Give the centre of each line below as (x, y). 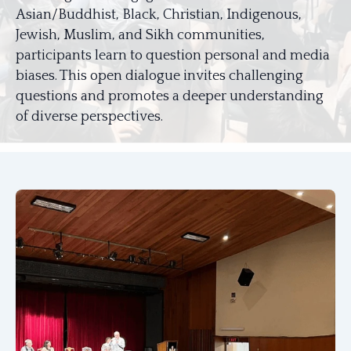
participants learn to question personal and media (173, 56)
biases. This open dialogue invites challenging (159, 76)
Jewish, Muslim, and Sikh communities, (140, 35)
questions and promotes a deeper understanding (170, 96)
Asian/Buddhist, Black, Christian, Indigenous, (159, 15)
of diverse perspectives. (89, 117)
